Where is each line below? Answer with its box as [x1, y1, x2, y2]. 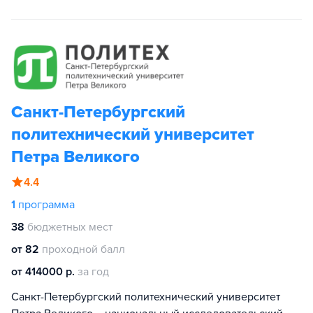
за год [78, 264, 109, 279]
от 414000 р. [11, 264, 75, 279]
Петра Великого [11, 146, 140, 167]
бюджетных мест [27, 219, 112, 234]
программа [18, 197, 75, 212]
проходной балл [42, 242, 125, 256]
